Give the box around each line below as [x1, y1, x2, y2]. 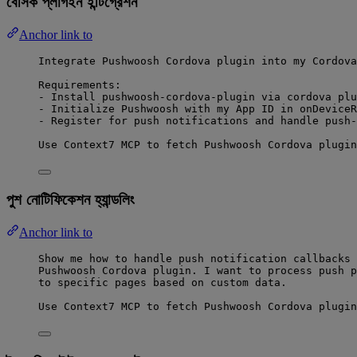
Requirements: [38, 78, 121, 91]
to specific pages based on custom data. [38, 277, 287, 288]
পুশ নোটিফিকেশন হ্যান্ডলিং [6, 190, 135, 210]
